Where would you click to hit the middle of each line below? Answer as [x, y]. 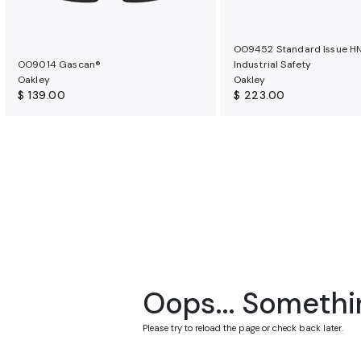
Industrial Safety [272, 64]
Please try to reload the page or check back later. [243, 328]
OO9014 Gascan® [60, 64]
